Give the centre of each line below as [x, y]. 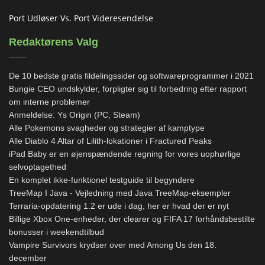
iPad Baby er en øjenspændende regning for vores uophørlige [125, 154]
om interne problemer [49, 102]
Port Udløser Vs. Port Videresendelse [81, 18]
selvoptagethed [38, 167]
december [28, 258]
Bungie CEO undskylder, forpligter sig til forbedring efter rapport [128, 89]
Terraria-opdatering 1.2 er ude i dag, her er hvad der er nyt [119, 206]
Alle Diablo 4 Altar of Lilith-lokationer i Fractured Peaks [110, 141]
